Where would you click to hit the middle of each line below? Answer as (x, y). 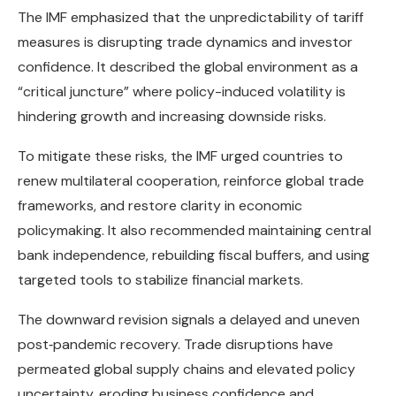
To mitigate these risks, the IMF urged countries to (180, 156)
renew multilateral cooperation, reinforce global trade (191, 181)
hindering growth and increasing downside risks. (172, 117)
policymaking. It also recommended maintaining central (194, 231)
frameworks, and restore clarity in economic (160, 206)
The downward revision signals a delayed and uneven (189, 320)
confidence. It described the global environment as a (188, 67)
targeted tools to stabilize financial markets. (160, 280)
